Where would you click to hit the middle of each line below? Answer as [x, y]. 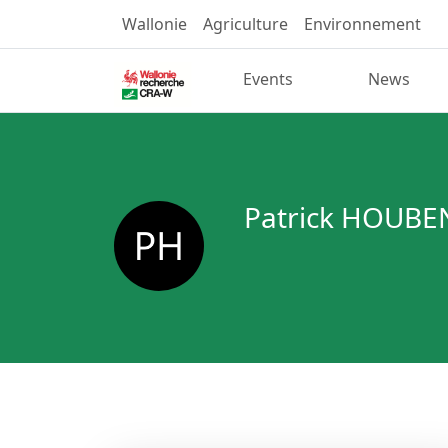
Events [268, 79]
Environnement [362, 24]
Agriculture [245, 24]
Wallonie [154, 24]
